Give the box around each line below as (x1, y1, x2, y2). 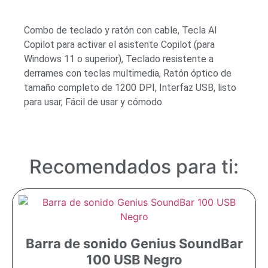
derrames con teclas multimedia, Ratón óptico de (24, 68, 232, 80)
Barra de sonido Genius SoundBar (25, 236, 243, 252)
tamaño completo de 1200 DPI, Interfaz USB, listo (24, 82, 236, 94)
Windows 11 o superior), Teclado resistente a (24, 53, 214, 65)
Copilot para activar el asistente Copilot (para (24, 39, 215, 51)
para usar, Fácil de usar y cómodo (24, 96, 162, 108)
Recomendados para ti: (29, 155, 239, 179)
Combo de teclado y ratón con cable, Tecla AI (24, 25, 217, 36)
